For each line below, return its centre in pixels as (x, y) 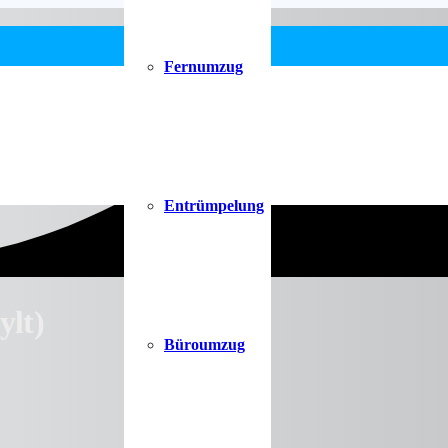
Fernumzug (203, 66)
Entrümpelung (214, 205)
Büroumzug (204, 344)
